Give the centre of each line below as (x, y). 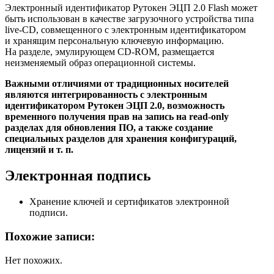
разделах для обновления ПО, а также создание (109, 128)
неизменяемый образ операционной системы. (100, 63)
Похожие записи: (50, 236)
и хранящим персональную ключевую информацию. (114, 41)
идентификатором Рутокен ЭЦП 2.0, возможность (115, 106)
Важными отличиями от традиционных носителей (117, 84)
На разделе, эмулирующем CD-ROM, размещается (109, 52)
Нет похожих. (34, 260)
